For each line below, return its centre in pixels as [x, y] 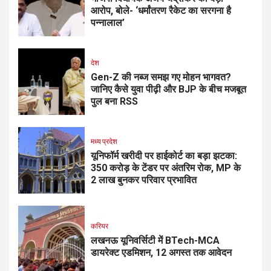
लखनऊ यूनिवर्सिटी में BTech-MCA [155, 241]
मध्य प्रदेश [104, 142]
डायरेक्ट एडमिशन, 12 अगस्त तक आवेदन [161, 253]
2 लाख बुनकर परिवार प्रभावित [144, 180]
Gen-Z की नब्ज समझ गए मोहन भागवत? [161, 77]
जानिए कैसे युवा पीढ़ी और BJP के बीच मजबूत [168, 90]
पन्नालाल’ [108, 23]
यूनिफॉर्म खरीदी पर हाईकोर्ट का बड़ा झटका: [164, 156]
